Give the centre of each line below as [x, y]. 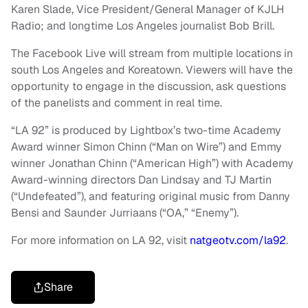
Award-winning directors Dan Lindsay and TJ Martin [141, 180]
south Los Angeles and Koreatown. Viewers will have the [152, 70]
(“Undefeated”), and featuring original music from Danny [151, 197]
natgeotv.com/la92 [238, 241]
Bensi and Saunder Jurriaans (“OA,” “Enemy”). [125, 213]
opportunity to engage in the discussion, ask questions [148, 87]
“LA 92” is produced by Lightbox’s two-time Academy [146, 131]
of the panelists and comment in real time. [117, 103]
